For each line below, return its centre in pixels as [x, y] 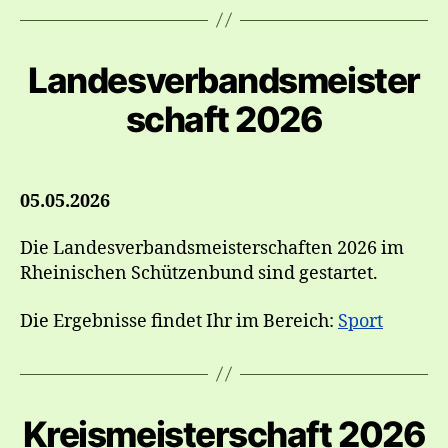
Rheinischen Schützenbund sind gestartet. [199, 273]
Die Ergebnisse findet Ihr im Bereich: [179, 321]
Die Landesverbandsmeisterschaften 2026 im [212, 248]
